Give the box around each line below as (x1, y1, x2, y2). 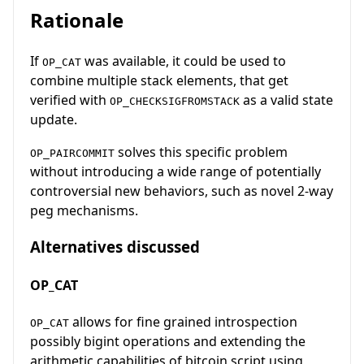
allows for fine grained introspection (69, 313, 297, 331)
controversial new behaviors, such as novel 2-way (30, 182, 333, 201)
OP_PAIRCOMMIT (30, 147, 115, 160)
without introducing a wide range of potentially (30, 162, 321, 181)
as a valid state (240, 91, 333, 110)
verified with (30, 91, 110, 110)
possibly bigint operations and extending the (30, 332, 305, 351)
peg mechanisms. (30, 201, 138, 220)
